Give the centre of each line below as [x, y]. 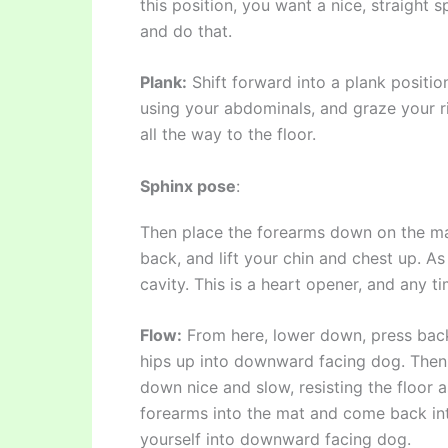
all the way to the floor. [228, 134]
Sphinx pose [188, 185]
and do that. [186, 30]
